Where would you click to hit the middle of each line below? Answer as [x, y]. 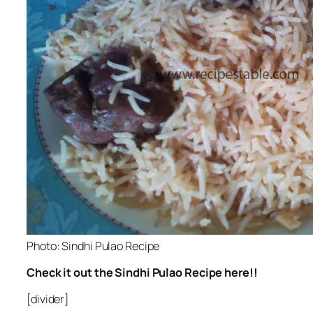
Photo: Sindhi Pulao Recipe [93, 246]
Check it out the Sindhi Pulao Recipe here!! [142, 272]
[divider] [48, 299]
